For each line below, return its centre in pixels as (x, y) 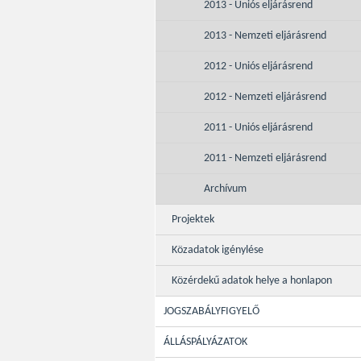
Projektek (193, 220)
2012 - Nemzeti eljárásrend (265, 97)
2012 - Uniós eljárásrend (258, 66)
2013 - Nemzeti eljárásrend (265, 36)
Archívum (225, 189)
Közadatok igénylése (218, 250)
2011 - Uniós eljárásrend (258, 128)
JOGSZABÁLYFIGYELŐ (212, 311)
